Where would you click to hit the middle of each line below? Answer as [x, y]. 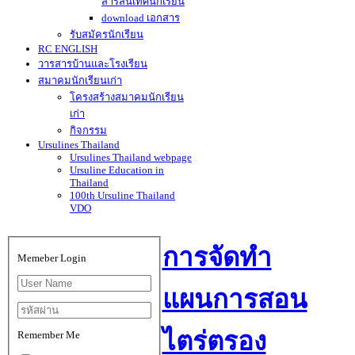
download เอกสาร [141, 18]
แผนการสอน [235, 300]
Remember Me [48, 334]
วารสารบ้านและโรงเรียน [93, 64]
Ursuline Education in [117, 170]
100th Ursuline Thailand [122, 195]
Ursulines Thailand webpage [131, 157]
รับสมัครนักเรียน [107, 34]
